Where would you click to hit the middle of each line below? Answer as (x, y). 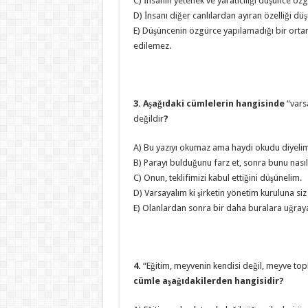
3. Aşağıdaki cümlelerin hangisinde (210, 103)
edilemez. (152, 46)
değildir (148, 119)
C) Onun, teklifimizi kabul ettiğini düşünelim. (217, 178)
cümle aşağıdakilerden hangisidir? (208, 281)
